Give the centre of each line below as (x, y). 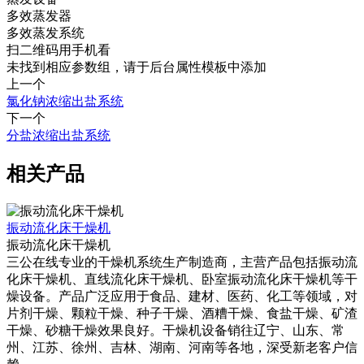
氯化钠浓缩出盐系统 (65, 101)
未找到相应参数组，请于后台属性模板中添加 (136, 67)
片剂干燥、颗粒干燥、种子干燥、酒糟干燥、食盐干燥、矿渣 (182, 313)
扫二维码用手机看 (58, 50)
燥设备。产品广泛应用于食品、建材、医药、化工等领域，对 (182, 296)
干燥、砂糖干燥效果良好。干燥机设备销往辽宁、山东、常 (175, 330)
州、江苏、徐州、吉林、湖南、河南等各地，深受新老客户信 (182, 347)
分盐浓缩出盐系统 (58, 135)
